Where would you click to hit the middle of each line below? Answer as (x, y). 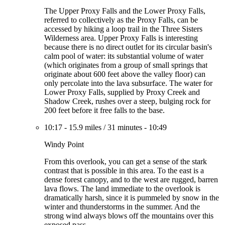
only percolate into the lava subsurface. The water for (128, 83)
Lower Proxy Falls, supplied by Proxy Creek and (122, 92)
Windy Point (64, 144)
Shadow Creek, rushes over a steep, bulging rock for (127, 101)
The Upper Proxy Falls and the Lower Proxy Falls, (125, 11)
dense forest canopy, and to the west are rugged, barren (131, 180)
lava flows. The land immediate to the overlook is (122, 189)
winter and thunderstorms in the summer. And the (122, 207)
